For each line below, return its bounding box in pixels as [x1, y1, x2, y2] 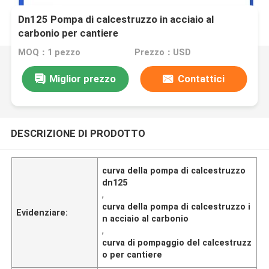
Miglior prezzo [49, 72, 116, 85]
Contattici [177, 72, 225, 85]
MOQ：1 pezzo [18, 47, 81, 58]
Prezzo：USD [134, 47, 191, 58]
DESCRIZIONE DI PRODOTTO [10, 127, 145, 139]
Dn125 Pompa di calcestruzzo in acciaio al [18, 13, 214, 26]
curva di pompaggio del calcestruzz [102, 237, 252, 247]
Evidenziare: [16, 207, 68, 217]
